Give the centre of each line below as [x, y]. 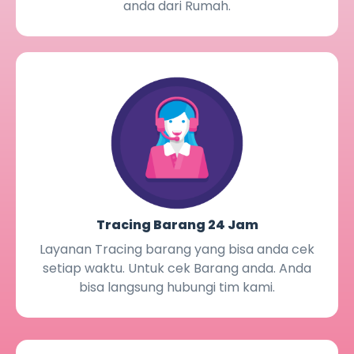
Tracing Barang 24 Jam [177, 224]
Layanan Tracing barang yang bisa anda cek [177, 249]
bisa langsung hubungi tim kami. [177, 287]
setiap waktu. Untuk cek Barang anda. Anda [177, 268]
